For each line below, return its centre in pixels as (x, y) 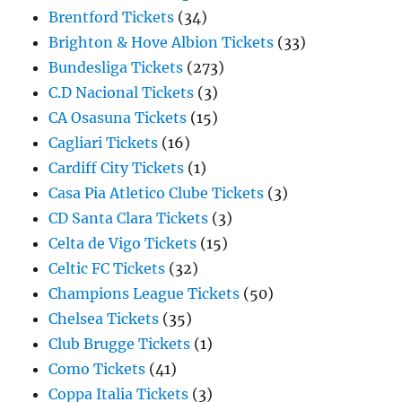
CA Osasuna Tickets (118, 118)
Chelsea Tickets (104, 319)
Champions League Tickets (144, 293)
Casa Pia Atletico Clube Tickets (157, 193)
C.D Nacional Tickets (122, 92)
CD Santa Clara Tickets (129, 218)
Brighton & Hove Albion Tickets (162, 42)
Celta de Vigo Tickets (123, 243)
